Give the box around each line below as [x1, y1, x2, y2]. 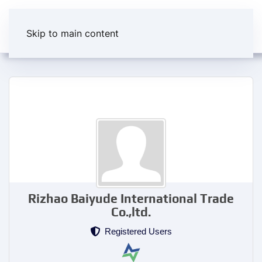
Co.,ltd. [111, 205, 151, 219]
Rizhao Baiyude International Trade [28, 191, 234, 206]
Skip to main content [26, 27, 119, 39]
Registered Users [100, 226, 172, 236]
